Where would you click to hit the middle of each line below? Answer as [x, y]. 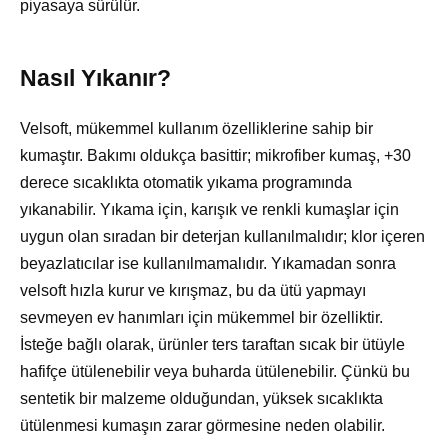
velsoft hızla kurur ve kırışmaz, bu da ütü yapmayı [193, 290]
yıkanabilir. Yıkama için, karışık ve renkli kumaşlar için [209, 209]
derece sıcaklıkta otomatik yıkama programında [186, 182]
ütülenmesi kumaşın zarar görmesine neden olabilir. [202, 425]
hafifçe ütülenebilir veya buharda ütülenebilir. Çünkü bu [215, 371]
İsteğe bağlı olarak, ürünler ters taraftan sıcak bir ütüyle [212, 344]
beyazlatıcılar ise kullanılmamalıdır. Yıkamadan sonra [208, 263]
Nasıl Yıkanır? [95, 77]
